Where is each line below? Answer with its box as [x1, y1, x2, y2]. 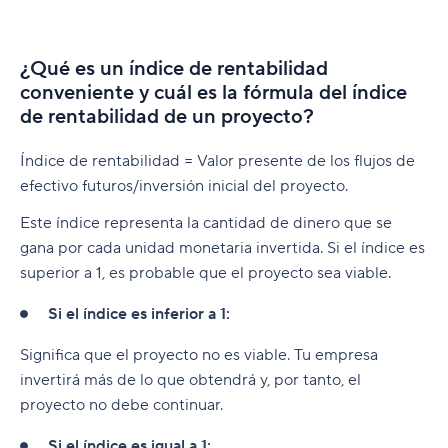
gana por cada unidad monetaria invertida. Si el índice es [20, 238, 425, 258]
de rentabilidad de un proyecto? [20, 104, 314, 130]
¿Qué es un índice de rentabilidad [20, 56, 328, 82]
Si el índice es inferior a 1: [48, 304, 234, 324]
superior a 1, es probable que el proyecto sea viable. [20, 263, 391, 283]
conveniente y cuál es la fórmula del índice [20, 80, 407, 106]
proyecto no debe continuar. [20, 395, 223, 415]
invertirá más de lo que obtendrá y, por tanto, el [20, 370, 361, 390]
